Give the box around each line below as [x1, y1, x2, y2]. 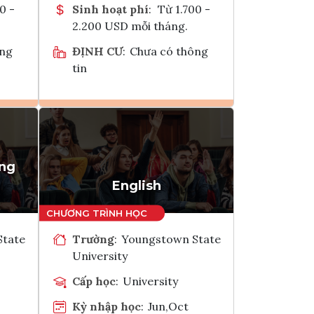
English [111, 177, 161, 193]
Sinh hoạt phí [72, 1, 149, 16]
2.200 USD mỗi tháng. [72, 18, 188, 33]
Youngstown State [121, 231, 221, 246]
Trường [72, 231, 114, 246]
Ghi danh [139, 123, 170, 137]
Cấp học [72, 273, 116, 288]
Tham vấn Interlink [149, 157, 198, 171]
